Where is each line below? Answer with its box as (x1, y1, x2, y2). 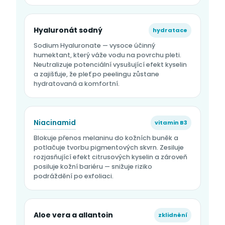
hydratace (153, 26, 187, 35)
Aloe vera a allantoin (34, 210, 113, 220)
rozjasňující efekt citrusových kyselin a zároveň (34, 153, 187, 162)
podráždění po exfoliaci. (34, 172, 114, 181)
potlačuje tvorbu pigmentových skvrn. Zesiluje (34, 143, 184, 152)
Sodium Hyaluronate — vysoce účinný (34, 41, 155, 50)
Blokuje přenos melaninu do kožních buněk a (34, 134, 178, 143)
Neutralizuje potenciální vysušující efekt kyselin (34, 60, 187, 69)
